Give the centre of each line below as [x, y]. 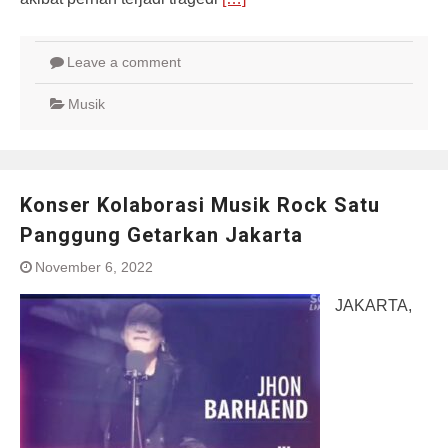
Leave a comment [124, 62]
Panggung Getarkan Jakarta [161, 235]
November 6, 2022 [94, 267]
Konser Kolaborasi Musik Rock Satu [200, 205]
